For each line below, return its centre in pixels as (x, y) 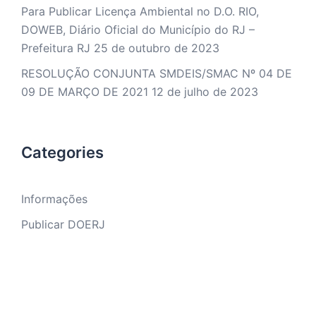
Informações (54, 199)
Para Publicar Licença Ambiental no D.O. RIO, (140, 11)
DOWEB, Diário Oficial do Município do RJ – (138, 30)
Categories (62, 152)
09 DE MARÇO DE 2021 (85, 92)
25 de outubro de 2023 (157, 48)
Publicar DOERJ (63, 224)
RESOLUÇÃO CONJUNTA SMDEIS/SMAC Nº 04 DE (157, 73)
